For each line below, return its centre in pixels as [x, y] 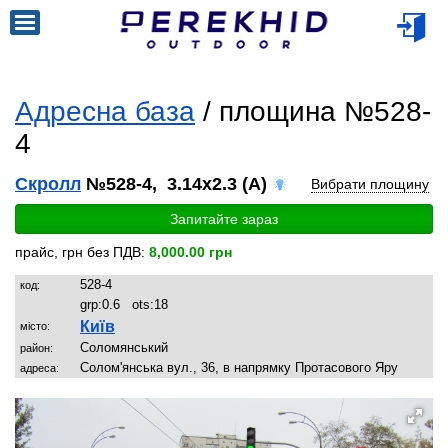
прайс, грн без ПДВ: [82, 252]
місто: [35, 326]
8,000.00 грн [190, 252]
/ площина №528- [313, 111]
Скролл [48, 184]
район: [36, 348]
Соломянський [124, 347]
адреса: [39, 368]
